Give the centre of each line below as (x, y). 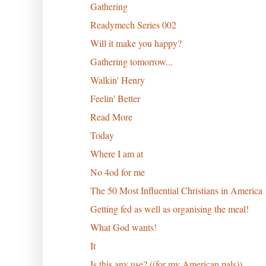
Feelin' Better (115, 98)
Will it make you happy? (136, 43)
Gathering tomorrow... (131, 61)
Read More (111, 116)
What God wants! (123, 227)
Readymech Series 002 (133, 24)
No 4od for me (117, 172)
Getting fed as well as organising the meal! (169, 208)
